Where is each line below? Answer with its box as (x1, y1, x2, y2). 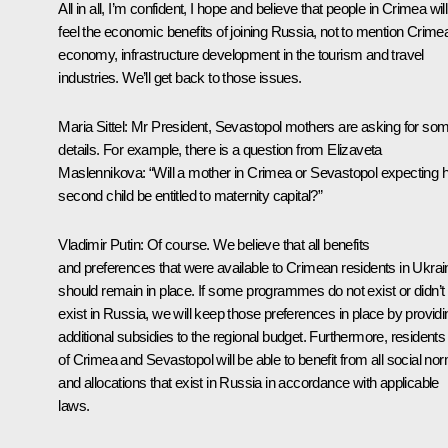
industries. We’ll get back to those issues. (58, 68, 302, 86)
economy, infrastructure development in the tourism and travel (58, 45, 424, 63)
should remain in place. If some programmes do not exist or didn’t (58, 281, 445, 299)
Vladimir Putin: (58, 235, 144, 253)
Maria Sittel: (58, 117, 128, 135)
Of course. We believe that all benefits (143, 235, 370, 253)
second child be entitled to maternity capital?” (58, 186, 323, 204)
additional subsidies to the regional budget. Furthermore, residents (58, 327, 446, 345)
